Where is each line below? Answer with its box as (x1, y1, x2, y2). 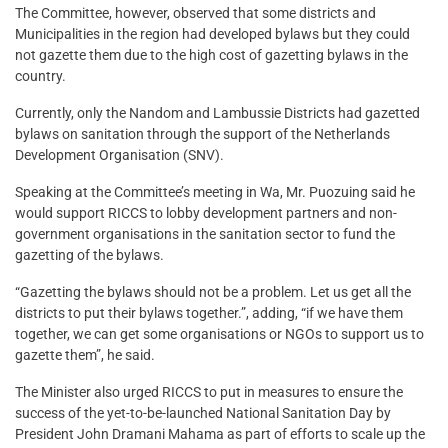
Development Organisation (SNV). (15, 147, 224, 164)
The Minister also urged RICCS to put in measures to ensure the (15, 384, 403, 401)
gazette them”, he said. (15, 347, 155, 364)
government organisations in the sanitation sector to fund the (15, 226, 395, 243)
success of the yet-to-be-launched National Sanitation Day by (15, 405, 391, 422)
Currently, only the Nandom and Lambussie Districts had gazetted (15, 105, 420, 122)
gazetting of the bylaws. (15, 247, 164, 264)
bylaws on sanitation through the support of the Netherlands (15, 126, 390, 143)
